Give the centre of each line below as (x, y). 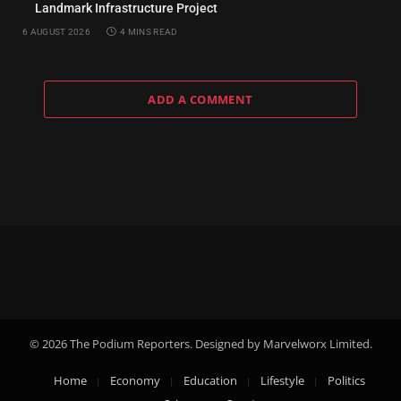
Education (210, 380)
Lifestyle (282, 380)
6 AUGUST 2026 (56, 31)
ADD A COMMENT (200, 99)
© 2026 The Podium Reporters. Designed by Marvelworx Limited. (200, 343)
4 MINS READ (149, 31)
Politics (346, 380)
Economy (135, 380)
